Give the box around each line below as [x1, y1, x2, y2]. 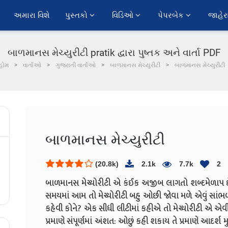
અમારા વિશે [14, 10, 50, 21]
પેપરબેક [158, 10, 186, 21]
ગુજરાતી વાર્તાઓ [55, 62, 96, 69]
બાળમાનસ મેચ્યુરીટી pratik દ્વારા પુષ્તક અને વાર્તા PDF [7, 47, 221, 59]
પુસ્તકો [65, 10, 90, 21]
